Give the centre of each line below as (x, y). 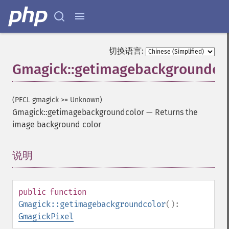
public (32, 192)
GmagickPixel (46, 216)
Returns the (176, 112)
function (68, 192)
